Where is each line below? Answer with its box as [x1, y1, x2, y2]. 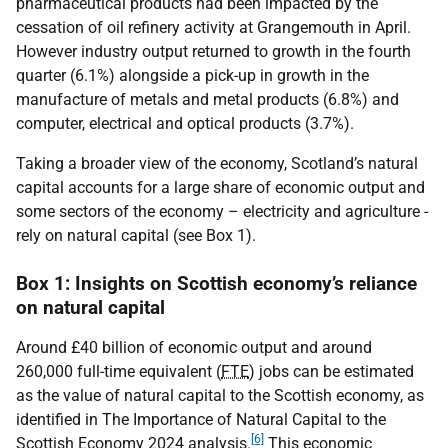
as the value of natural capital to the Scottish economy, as [16, 385, 424, 405]
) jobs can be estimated [249, 361, 414, 381]
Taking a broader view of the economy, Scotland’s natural [16, 153, 418, 173]
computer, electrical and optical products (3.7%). [16, 113, 354, 133]
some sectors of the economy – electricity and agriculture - [16, 201, 428, 221]
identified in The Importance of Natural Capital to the [16, 409, 386, 429]
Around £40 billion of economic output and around [16, 337, 372, 357]
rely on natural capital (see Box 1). [16, 225, 256, 245]
